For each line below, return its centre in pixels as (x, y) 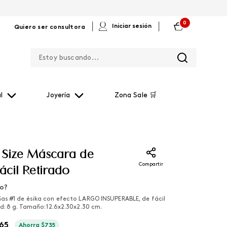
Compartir (151, 164)
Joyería (59, 96)
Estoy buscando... (147, 48)
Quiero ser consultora (49, 27)
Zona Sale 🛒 (135, 96)
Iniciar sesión (132, 26)
